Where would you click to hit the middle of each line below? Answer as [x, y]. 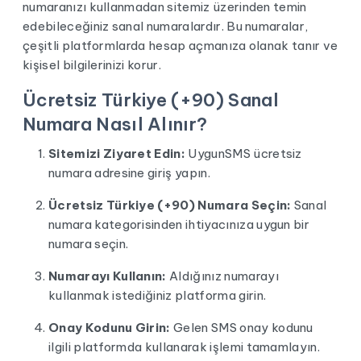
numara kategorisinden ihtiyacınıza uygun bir [179, 224]
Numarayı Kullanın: [108, 276]
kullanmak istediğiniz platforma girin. [158, 295]
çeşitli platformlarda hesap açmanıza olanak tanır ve [180, 46]
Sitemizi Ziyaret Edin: [117, 154]
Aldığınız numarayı [222, 276]
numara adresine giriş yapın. [129, 173]
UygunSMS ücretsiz [244, 154]
